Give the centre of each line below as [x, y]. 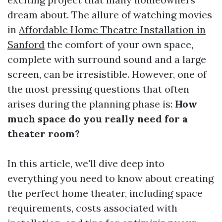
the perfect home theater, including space [105, 193]
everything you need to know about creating [111, 178]
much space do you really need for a [98, 119]
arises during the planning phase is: [91, 104]
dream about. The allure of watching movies [110, 15]
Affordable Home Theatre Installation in [112, 29]
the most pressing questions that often [98, 89]
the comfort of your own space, [119, 44]
